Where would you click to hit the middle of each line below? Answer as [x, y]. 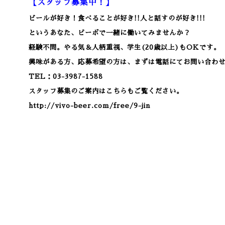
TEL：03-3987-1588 [66, 77]
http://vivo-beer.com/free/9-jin [89, 106]
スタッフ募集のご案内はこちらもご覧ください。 [106, 91]
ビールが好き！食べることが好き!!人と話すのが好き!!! [117, 18]
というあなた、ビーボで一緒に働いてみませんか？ [109, 33]
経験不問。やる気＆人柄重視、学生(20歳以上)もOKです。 [125, 47]
